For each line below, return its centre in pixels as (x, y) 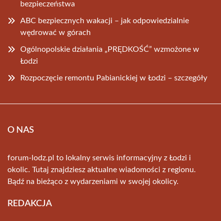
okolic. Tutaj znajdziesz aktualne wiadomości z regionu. (102, 170)
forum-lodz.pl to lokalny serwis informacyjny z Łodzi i (99, 158)
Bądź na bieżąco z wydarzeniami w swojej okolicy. (93, 182)
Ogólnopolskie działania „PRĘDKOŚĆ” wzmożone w (110, 49)
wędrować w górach (55, 33)
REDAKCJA (30, 204)
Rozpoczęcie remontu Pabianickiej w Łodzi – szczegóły (114, 78)
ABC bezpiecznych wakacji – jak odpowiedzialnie (105, 21)
